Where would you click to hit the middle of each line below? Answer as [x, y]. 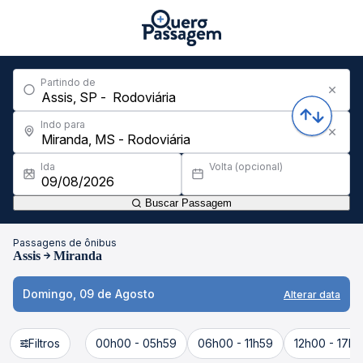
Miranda [78, 256]
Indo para [63, 124]
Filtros [44, 343]
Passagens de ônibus [65, 243]
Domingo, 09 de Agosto [89, 294]
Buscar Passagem [187, 203]
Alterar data [312, 294]
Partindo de [68, 82]
